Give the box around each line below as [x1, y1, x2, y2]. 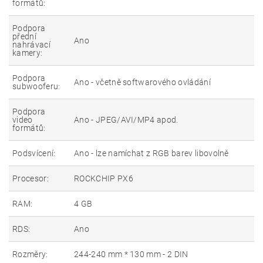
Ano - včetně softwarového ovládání [74, 77, 211, 87]
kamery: [12, 48, 43, 58]
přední [12, 32, 36, 41]
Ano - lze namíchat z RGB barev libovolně [74, 149, 229, 158]
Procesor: [12, 174, 49, 183]
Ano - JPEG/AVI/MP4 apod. [74, 115, 178, 124]
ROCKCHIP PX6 [74, 174, 133, 183]
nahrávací [12, 40, 50, 49]
